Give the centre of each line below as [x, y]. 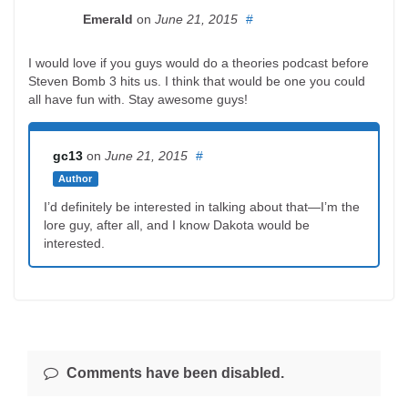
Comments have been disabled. [173, 372]
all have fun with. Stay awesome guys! [138, 99]
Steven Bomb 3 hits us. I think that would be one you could [197, 81]
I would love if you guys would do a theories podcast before [199, 62]
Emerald [108, 19]
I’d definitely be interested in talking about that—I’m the [202, 206]
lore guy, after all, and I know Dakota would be [177, 224]
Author [76, 178]
